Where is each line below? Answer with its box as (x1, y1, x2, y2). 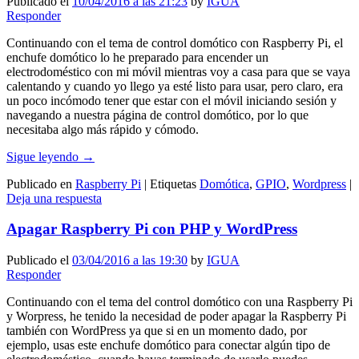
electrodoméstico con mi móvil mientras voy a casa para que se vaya (6, 64, 350, 79)
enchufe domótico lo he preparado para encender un (6, 50, 268, 64)
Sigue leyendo (6, 149, 82, 163)
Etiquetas (150, 176, 196, 191)
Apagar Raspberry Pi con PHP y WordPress (6, 220, 297, 238)
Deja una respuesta (6, 191, 102, 205)
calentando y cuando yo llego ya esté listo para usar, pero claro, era (6, 79, 343, 93)
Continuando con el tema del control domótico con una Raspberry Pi (6, 295, 353, 309)
